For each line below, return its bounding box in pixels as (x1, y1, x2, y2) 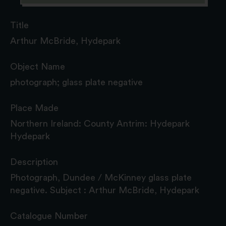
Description (10, 157, 58, 166)
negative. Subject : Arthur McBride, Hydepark (10, 185, 199, 195)
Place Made (10, 103, 59, 112)
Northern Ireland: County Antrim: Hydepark (10, 119, 190, 128)
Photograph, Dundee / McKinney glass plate (10, 173, 192, 182)
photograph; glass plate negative (10, 77, 143, 87)
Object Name (10, 62, 65, 71)
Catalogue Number (10, 211, 88, 220)
